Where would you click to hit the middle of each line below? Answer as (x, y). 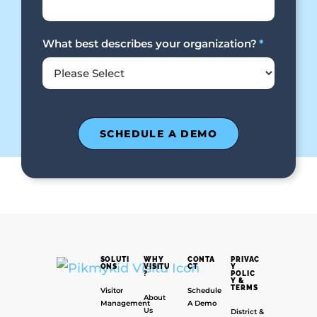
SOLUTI (115, 259)
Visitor (111, 290)
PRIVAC (246, 259)
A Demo (202, 303)
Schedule (204, 290)
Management (125, 303)
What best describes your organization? (150, 43)
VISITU (157, 266)
